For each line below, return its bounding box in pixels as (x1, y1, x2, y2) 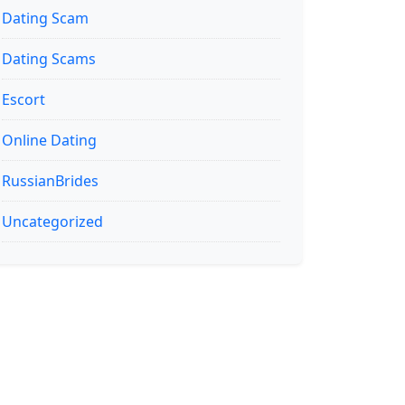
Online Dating (2, 129, 97, 150)
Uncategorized (2, 211, 103, 231)
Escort (2, 89, 45, 109)
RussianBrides (2, 170, 99, 191)
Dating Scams (2, 48, 96, 69)
